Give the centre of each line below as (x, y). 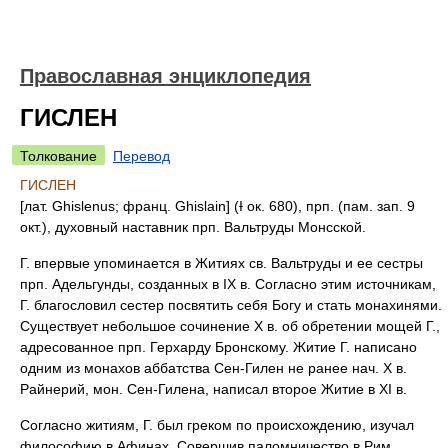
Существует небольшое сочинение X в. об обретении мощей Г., (230, 326)
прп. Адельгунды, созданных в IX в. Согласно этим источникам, (228, 284)
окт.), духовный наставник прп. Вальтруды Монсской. (193, 227)
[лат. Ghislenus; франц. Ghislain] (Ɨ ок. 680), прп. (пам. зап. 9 (217, 206)
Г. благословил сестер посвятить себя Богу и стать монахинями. (231, 305)
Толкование (58, 156)
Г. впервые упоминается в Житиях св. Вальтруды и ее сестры (221, 263)
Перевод (141, 156)
